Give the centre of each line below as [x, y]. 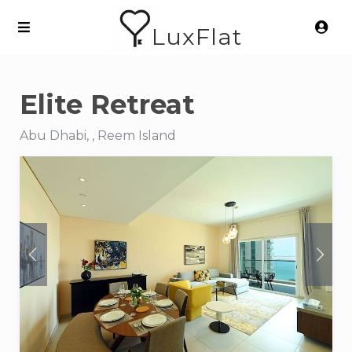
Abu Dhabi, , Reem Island [98, 136]
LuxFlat [196, 37]
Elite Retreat [107, 104]
